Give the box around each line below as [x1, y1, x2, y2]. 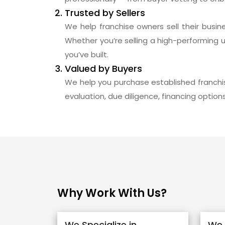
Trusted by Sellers [65, 6, 145, 19]
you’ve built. [65, 49, 108, 60]
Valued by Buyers [65, 62, 142, 75]
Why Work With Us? [57, 185, 167, 201]
